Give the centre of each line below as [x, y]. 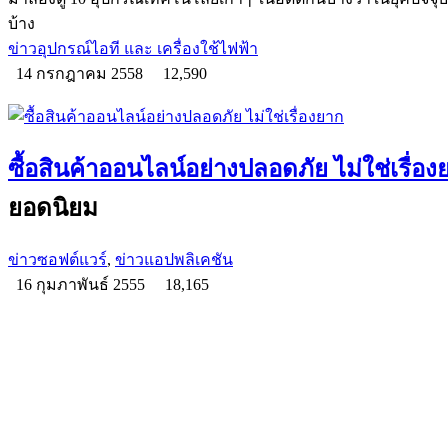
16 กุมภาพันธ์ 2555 [82, 284]
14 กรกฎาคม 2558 [81, 74]
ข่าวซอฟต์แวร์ [57, 259]
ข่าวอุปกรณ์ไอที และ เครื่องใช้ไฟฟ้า [133, 49]
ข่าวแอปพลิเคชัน [174, 259]
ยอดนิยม [53, 207]
